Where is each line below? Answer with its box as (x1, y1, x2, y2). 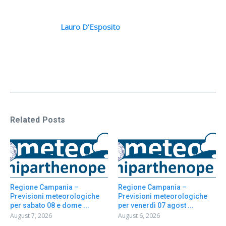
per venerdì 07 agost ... (118, 201, 194, 210)
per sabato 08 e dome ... (10, 201, 89, 210)
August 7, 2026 (10, 211, 52, 220)
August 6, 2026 (118, 211, 160, 220)
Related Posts (10, 115, 66, 125)
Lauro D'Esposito (61, 21, 120, 32)
